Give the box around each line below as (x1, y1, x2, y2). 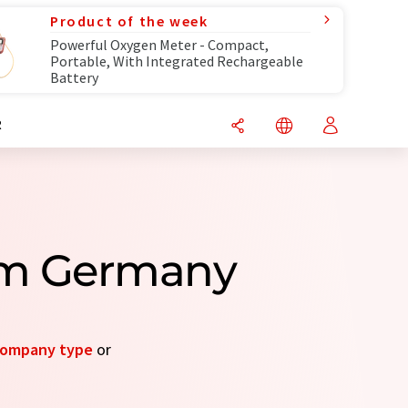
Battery (50, 68, 98, 87)
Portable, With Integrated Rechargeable (50, 52, 303, 70)
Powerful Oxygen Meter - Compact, (50, 36, 269, 54)
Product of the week (50, 12, 209, 30)
